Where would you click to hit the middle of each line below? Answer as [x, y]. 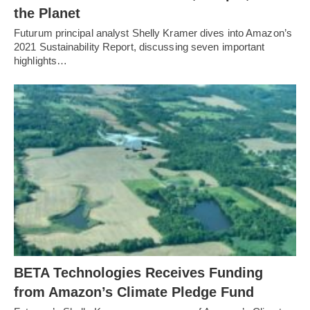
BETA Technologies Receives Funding [138, 273]
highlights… [41, 60]
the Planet [47, 13]
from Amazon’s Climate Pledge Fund [134, 292]
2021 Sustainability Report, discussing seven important [139, 46]
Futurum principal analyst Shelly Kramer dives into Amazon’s [153, 33]
